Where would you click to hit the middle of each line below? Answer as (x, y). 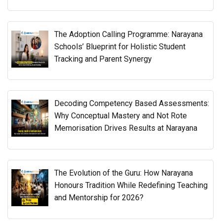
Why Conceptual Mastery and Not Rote (121, 116)
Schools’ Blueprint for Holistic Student (120, 46)
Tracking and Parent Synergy (103, 59)
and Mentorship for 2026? (99, 198)
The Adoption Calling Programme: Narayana (129, 34)
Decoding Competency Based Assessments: (132, 104)
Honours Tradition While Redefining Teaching (131, 185)
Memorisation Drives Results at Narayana (126, 128)
